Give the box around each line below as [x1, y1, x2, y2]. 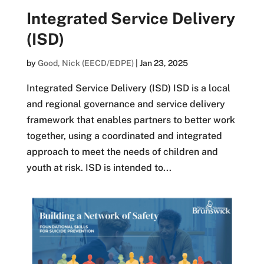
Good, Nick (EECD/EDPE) [37, 58, 134, 68]
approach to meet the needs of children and [26, 146, 218, 158]
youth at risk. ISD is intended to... [26, 162, 171, 174]
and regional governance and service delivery [26, 98, 225, 110]
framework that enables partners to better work [26, 114, 235, 126]
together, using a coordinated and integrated [26, 130, 222, 142]
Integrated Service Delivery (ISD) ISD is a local [26, 82, 230, 94]
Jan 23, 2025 [139, 58, 188, 68]
